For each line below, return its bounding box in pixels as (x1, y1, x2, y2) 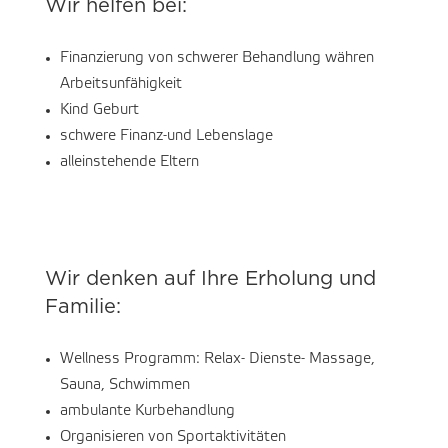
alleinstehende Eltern (59, 155, 199, 170)
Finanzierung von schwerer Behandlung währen (59, 51, 374, 66)
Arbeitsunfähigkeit (59, 77, 182, 92)
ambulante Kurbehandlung (59, 404, 235, 419)
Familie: (44, 297, 121, 318)
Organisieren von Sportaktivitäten (59, 430, 286, 445)
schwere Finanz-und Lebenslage (59, 129, 273, 144)
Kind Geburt (59, 103, 139, 118)
